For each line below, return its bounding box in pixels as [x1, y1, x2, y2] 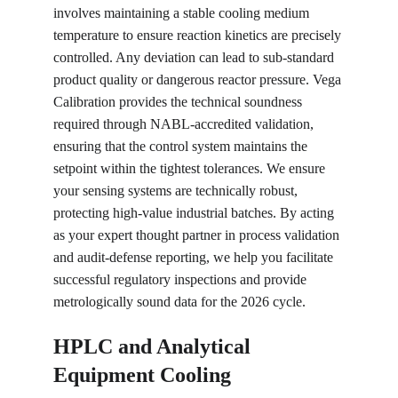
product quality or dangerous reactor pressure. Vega [53, 72, 345, 87]
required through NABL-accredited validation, [53, 116, 317, 131]
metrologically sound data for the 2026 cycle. [53, 294, 306, 309]
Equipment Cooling [53, 363, 231, 386]
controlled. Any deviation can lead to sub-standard [53, 50, 338, 65]
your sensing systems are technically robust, [53, 183, 301, 198]
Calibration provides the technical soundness [53, 94, 306, 109]
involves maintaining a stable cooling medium [53, 5, 313, 20]
